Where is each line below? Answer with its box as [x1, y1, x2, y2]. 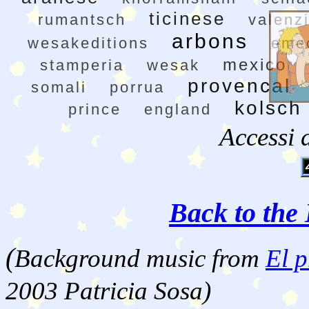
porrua [110, 79, 165, 97]
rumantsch [37, 11, 126, 29]
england [144, 101, 212, 119]
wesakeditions [28, 34, 149, 52]
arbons [172, 30, 248, 53]
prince [68, 101, 121, 119]
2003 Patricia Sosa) [6, 277, 211, 306]
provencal [188, 75, 291, 97]
